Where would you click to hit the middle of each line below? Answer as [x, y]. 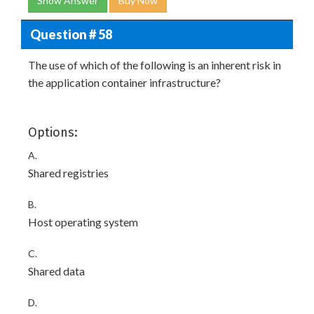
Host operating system [83, 222]
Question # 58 [71, 34]
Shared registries [68, 173]
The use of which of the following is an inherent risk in [155, 65]
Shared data [56, 271]
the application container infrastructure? [124, 82]
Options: [53, 132]
